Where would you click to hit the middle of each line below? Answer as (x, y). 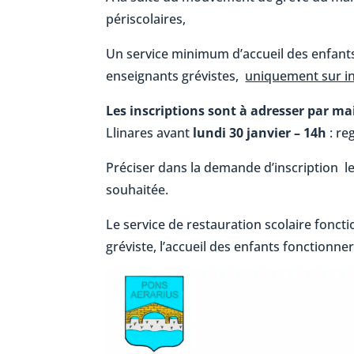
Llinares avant (148, 133)
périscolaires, (146, 19)
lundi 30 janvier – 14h (258, 133)
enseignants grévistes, (176, 76)
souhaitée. (137, 190)
